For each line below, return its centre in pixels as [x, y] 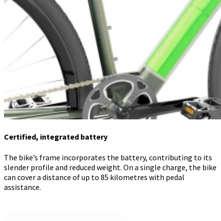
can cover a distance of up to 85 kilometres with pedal [94, 177]
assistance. [22, 187]
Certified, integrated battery [56, 137]
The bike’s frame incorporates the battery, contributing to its [108, 157]
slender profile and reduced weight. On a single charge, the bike [110, 167]
